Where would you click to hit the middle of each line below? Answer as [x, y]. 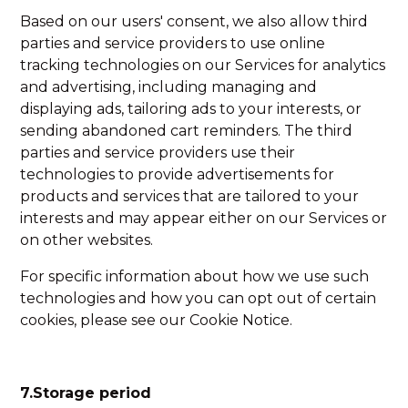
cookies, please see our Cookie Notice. [157, 320]
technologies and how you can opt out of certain [199, 298]
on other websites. [87, 240]
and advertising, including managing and [169, 87]
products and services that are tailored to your [190, 196]
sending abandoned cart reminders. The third [187, 131]
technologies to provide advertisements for [178, 174]
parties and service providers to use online [173, 43]
